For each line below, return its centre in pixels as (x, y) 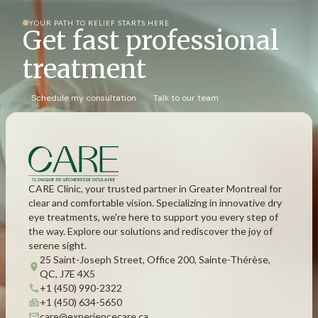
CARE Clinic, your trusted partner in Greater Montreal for (155, 188)
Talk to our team (186, 98)
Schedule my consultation (84, 98)
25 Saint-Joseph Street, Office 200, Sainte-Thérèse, (155, 259)
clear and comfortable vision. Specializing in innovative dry (155, 202)
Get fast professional (151, 40)
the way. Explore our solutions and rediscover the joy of (150, 231)
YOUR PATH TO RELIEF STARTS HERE (99, 22)
